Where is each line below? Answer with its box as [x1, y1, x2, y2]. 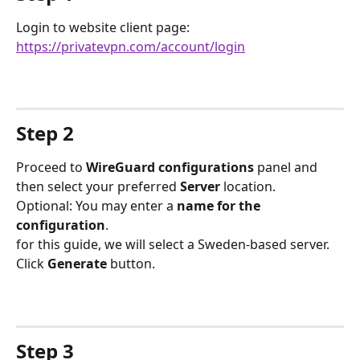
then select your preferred [16, 178, 180, 196]
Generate [47, 255, 107, 273]
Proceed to [16, 158, 86, 177]
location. [220, 178, 276, 196]
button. [107, 255, 155, 273]
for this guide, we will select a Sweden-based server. [16, 235, 333, 254]
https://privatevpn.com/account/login [16, 38, 245, 55]
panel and [254, 158, 321, 177]
